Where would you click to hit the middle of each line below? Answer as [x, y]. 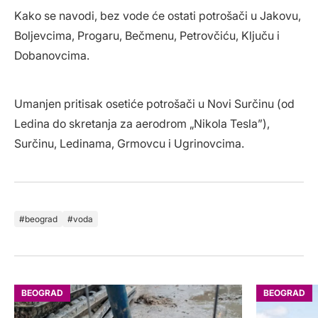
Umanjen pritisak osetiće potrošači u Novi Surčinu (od [154, 104]
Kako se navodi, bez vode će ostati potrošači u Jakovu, [158, 16]
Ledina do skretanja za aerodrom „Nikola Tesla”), [142, 124]
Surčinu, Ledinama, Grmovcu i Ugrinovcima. [129, 144]
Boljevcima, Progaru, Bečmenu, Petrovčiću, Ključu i [147, 36]
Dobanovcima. [52, 56]
